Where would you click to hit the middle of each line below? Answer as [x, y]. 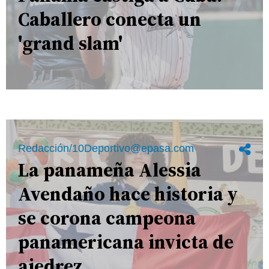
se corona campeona [107, 218]
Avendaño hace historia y [128, 194]
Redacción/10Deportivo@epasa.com [106, 148]
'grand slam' [71, 43]
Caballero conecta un [110, 19]
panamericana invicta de [126, 242]
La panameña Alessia [110, 170]
